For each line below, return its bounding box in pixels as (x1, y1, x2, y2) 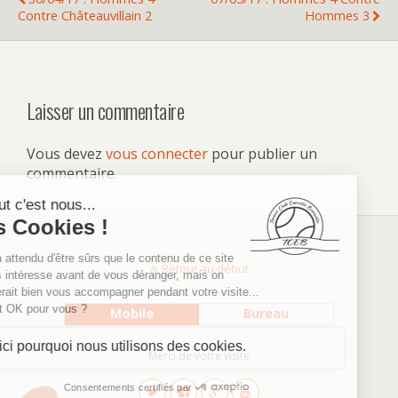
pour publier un (208, 143, 317, 163)
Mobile (109, 304, 154, 322)
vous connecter (106, 143, 208, 163)
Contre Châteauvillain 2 (18, 6, 152, 24)
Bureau (243, 304, 290, 322)
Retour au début (161, 259, 249, 276)
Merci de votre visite (148, 347, 250, 363)
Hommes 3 (305, 6, 370, 24)
